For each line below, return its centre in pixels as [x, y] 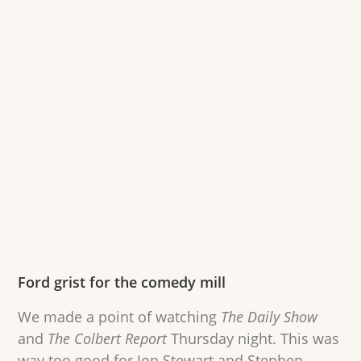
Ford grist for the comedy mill [122, 282]
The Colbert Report [108, 339]
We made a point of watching [120, 317]
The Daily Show [270, 317]
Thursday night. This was [253, 339]
